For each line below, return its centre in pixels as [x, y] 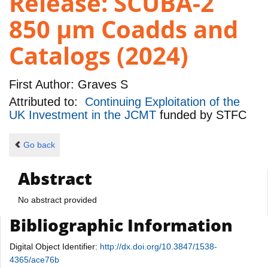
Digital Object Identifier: [55, 246]
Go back [39, 145]
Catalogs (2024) [99, 56]
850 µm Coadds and [124, 29]
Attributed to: [47, 102]
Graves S [101, 84]
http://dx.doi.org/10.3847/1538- [159, 246]
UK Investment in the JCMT [84, 115]
